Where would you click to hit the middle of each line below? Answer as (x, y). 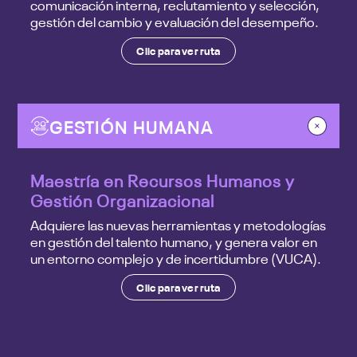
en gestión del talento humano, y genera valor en (174, 241)
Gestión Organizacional (123, 200)
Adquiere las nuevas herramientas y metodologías (178, 225)
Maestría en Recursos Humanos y (163, 180)
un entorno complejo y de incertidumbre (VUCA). (176, 258)
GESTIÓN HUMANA (132, 126)
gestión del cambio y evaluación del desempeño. (175, 22)
